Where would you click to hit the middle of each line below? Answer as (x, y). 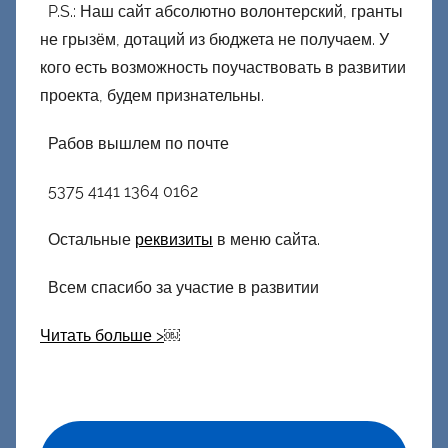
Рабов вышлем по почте (134, 143)
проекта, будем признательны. (152, 95)
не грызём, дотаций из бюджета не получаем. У (214, 39)
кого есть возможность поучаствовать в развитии (223, 67)
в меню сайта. (266, 239)
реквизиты (174, 239)
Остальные (87, 239)
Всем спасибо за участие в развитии (179, 287)
